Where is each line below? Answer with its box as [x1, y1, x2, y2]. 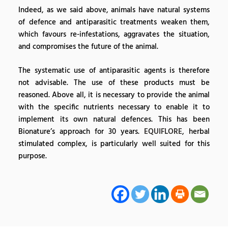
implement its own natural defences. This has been [18, 113, 210, 126]
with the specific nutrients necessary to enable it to [18, 101, 210, 113]
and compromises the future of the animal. [18, 41, 158, 53]
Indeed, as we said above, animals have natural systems [18, 4, 210, 17]
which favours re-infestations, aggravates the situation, [18, 28, 210, 41]
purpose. [18, 150, 47, 162]
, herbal [182, 125, 210, 138]
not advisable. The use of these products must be [18, 76, 210, 89]
